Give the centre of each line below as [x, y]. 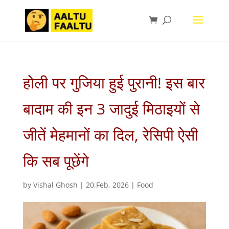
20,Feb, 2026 [107, 185]
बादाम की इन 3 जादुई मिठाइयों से [111, 109]
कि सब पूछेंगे [56, 161]
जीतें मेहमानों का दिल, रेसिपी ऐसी [110, 135]
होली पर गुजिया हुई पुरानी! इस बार [114, 83]
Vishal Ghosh [55, 185]
